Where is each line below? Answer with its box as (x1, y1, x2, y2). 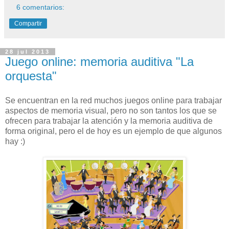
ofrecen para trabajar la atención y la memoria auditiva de (5, 116, 213, 125)
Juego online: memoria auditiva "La (5, 55, 194, 69)
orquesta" (5, 69, 57, 83)
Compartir (14, 20, 42, 28)
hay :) (5, 136, 25, 146)
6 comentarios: (16, 3, 65, 12)
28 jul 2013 (5, 49, 50, 55)
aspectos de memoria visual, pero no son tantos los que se (5, 106, 217, 115)
